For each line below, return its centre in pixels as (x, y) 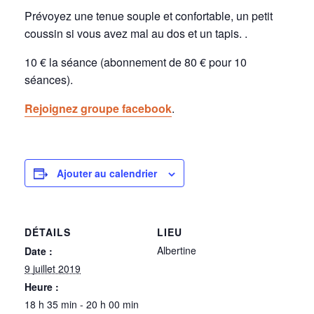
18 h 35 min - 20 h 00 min (82, 304)
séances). (49, 80)
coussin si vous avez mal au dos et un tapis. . (136, 33)
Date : (39, 251)
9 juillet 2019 (53, 268)
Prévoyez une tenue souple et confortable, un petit (149, 16)
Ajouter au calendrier (107, 173)
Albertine (177, 250)
